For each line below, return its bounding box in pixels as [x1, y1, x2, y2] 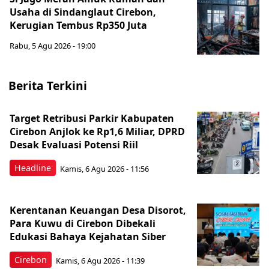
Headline [14, 162, 51, 174]
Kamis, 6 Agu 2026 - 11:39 [56, 255, 145, 266]
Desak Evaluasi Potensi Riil [10, 138, 138, 151]
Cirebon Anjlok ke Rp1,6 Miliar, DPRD [10, 125, 185, 138]
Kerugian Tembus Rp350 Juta [10, 19, 147, 32]
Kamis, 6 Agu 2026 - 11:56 [60, 163, 149, 174]
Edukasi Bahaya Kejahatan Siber [10, 230, 166, 243]
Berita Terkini [8, 77, 87, 94]
